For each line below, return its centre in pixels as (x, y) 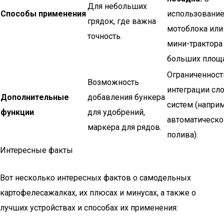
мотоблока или (195, 29)
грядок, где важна (122, 21)
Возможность (113, 82)
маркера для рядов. (124, 127)
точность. (105, 36)
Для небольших (117, 6)
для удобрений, (116, 112)
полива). (182, 135)
